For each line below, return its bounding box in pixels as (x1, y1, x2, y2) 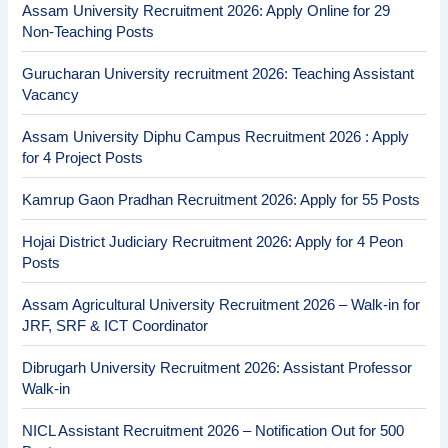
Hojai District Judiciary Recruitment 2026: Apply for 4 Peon (22, 233, 404, 250)
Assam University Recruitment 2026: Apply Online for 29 (22, 2, 391, 19)
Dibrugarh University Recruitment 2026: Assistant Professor (22, 359, 413, 376)
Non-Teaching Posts (22, 23, 155, 40)
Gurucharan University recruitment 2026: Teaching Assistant (22, 65, 415, 82)
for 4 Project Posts (22, 149, 144, 166)
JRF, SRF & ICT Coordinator (22, 317, 209, 334)
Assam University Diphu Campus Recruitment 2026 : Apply (22, 128, 410, 145)
